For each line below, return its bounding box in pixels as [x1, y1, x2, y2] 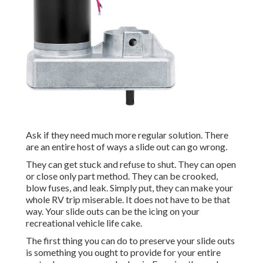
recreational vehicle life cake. [26, 217, 142, 229]
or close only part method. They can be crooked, [26, 170, 218, 182]
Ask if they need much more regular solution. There [26, 129, 228, 141]
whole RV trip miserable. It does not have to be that [26, 194, 230, 205]
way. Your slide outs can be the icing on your [26, 205, 200, 217]
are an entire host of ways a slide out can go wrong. [26, 141, 227, 153]
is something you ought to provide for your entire [26, 247, 221, 258]
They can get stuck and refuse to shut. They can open [26, 159, 236, 170]
